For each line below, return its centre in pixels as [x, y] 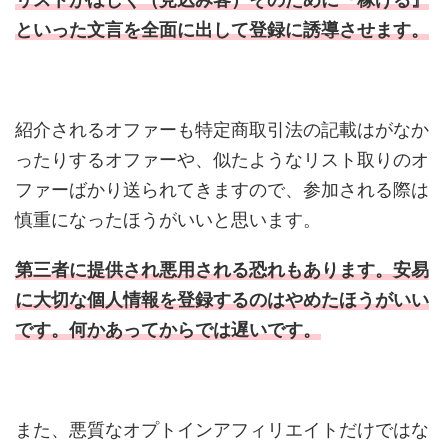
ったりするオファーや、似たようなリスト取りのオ [222, 159]
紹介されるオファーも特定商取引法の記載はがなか [222, 129]
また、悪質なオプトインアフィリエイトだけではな [222, 429]
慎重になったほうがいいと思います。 [168, 219]
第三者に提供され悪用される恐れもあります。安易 [222, 269]
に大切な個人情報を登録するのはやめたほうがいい [222, 299]
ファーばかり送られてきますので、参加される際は [222, 189]
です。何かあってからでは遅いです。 [168, 329]
